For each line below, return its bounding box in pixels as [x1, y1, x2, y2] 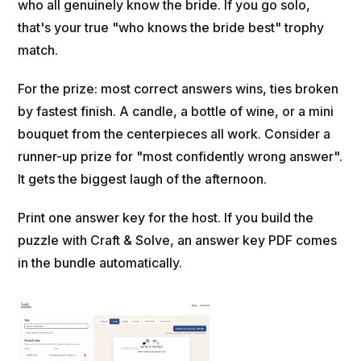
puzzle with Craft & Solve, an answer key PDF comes [18, 232, 338, 249]
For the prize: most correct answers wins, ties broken [18, 81, 339, 98]
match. [18, 42, 59, 59]
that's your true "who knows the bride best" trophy [18, 19, 325, 36]
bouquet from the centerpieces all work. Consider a [18, 126, 331, 143]
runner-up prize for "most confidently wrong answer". [18, 148, 343, 165]
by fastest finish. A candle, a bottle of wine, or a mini [18, 103, 334, 120]
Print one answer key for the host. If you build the [18, 210, 314, 226]
